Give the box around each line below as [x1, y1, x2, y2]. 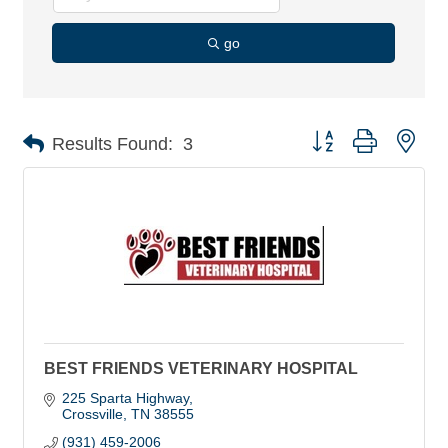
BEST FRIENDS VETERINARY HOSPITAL [44, 360, 358, 377]
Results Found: [52, 133, 173, 154]
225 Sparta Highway [61, 390, 189, 406]
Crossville [61, 406, 123, 422]
